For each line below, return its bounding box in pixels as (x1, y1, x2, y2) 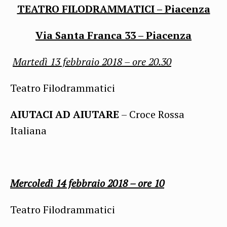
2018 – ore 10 (107, 176, 164, 190)
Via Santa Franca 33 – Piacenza (35, 28, 192, 42)
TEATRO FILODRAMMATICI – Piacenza (17, 2, 210, 16)
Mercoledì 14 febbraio (10, 176, 107, 190)
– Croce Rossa (119, 107, 184, 121)
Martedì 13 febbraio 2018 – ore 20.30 (13, 54, 171, 68)
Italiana (10, 123, 47, 137)
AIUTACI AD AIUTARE (10, 107, 119, 121)
